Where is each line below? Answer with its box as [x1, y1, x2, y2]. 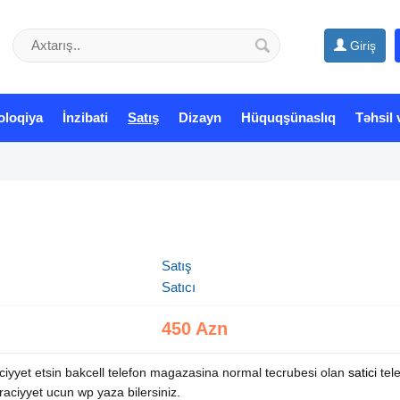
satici [348, 364, 377, 379]
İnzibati [62, 109, 108, 125]
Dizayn [179, 109, 221, 125]
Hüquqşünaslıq [241, 109, 336, 125]
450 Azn [162, 318, 229, 338]
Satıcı [162, 279, 196, 295]
